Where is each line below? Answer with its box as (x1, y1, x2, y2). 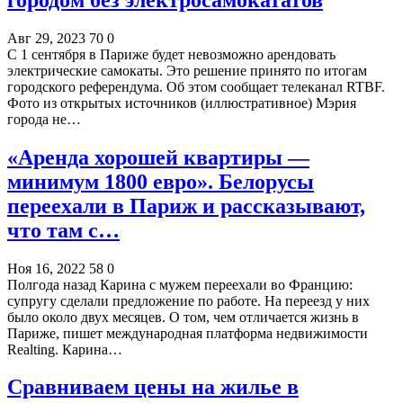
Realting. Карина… (7, 341, 122, 357)
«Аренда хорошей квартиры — (7, 145, 309, 169)
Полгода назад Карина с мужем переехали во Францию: (7, 276, 353, 292)
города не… (7, 111, 81, 127)
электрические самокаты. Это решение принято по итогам (7, 62, 367, 78)
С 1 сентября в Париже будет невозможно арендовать (7, 46, 336, 62)
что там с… (7, 218, 120, 242)
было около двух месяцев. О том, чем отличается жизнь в (7, 309, 359, 325)
